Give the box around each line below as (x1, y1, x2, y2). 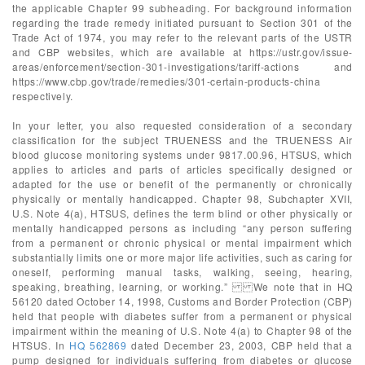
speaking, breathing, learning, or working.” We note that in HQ (12, 279, 353, 293)
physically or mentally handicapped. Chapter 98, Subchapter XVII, (12, 191, 353, 205)
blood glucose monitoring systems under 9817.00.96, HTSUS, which (12, 147, 353, 161)
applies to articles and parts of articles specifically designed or (12, 162, 353, 176)
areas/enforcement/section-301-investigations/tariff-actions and (12, 59, 353, 73)
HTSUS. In (12, 338, 70, 352)
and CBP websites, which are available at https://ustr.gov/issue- (12, 45, 353, 59)
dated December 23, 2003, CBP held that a (126, 338, 354, 352)
